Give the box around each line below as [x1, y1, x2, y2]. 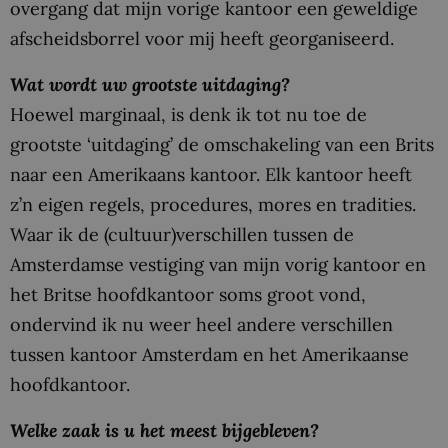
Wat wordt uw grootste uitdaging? [10, 72, 290, 96]
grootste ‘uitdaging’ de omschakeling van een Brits [10, 132, 434, 156]
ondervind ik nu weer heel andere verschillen [10, 312, 393, 336]
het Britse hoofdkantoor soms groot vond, [10, 282, 366, 306]
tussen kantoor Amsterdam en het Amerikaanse [10, 342, 409, 366]
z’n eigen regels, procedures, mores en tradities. [10, 192, 416, 216]
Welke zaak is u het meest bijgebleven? [10, 418, 319, 442]
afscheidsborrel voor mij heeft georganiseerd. [10, 26, 394, 50]
